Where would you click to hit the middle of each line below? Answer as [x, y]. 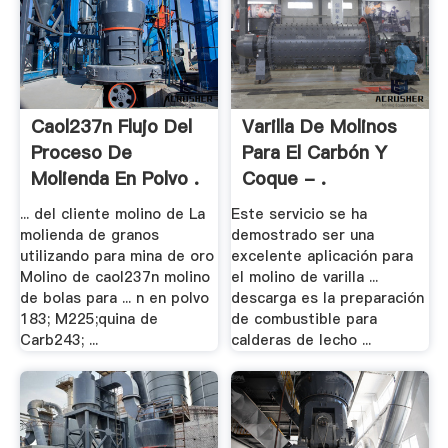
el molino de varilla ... [305, 277]
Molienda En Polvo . [114, 179]
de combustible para [304, 319]
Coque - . [284, 179]
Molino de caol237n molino [114, 277]
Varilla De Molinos [320, 127]
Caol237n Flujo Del [111, 127]
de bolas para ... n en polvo [114, 298]
